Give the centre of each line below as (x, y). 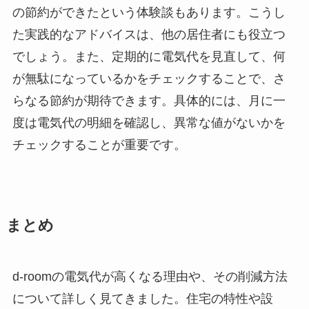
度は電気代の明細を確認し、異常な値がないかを (149, 123)
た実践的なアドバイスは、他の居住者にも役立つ (149, 35)
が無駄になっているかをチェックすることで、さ (149, 79)
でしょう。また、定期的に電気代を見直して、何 (149, 57)
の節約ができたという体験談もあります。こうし (149, 13)
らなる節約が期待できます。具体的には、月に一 (149, 101)
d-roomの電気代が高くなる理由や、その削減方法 (150, 277)
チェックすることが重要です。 (99, 145)
